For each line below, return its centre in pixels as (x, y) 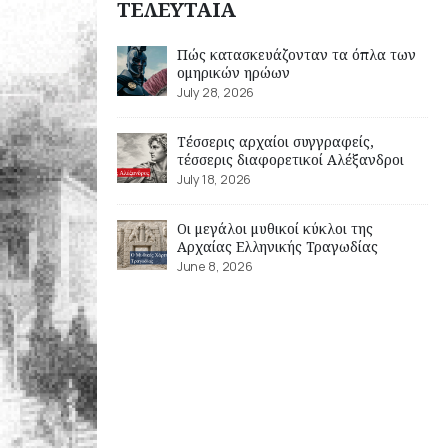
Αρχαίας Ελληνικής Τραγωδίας (277, 246)
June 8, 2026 (215, 265)
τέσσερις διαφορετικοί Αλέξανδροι (290, 159)
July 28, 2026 (215, 91)
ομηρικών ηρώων (233, 72)
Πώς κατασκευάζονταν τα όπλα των (296, 54)
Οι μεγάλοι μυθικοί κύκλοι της (275, 228)
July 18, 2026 (214, 178)
